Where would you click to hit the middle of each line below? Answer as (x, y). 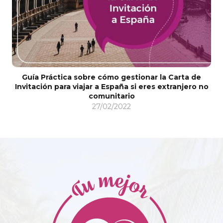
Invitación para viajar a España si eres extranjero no (111, 86)
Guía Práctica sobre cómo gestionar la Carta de (111, 77)
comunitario (111, 96)
